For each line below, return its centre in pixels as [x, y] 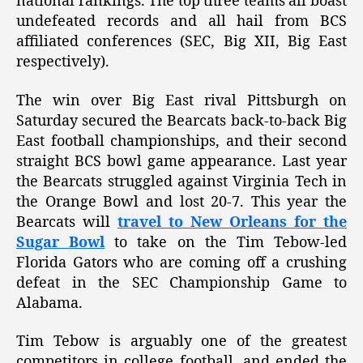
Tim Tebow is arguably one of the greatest [181, 342]
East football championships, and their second [181, 141]
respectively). [63, 62]
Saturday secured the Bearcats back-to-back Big [181, 121]
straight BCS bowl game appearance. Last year [181, 161]
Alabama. [49, 303]
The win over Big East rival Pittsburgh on [181, 100]
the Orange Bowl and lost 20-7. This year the [181, 202]
